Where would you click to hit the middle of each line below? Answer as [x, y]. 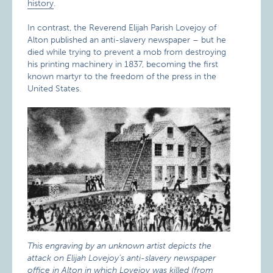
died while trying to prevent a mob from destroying [127, 52]
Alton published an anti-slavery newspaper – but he [127, 40]
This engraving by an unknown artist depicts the [120, 246]
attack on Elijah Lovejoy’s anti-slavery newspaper [122, 258]
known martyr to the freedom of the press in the [122, 77]
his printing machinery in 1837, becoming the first [123, 65]
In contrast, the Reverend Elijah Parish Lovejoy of [122, 28]
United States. [55, 89]
